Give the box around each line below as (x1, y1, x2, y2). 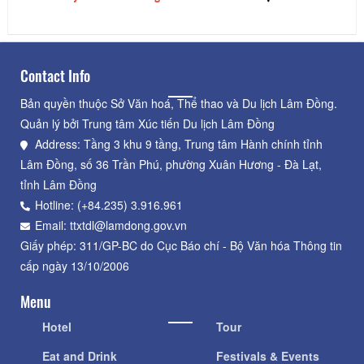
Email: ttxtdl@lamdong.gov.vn (35, 217, 187, 234)
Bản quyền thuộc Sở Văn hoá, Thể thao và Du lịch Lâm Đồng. (20, 95, 337, 112)
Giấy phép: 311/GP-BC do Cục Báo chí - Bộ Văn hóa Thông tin (20, 237, 342, 254)
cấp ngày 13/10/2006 (20, 258, 129, 275)
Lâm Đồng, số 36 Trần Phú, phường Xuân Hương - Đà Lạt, (20, 156, 322, 173)
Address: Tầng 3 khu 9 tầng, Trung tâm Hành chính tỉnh (35, 136, 323, 153)
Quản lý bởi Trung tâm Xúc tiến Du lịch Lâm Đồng (20, 115, 275, 132)
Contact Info (20, 65, 90, 87)
